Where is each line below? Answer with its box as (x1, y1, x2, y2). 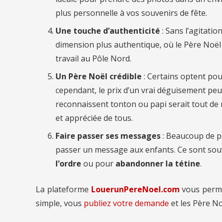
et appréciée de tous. (55, 112, 133, 123)
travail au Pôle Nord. (55, 53, 131, 64)
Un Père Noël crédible (55, 70, 142, 82)
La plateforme (36, 183, 91, 195)
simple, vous (36, 197, 84, 209)
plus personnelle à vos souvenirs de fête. (55, 7, 207, 18)
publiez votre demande (84, 197, 169, 209)
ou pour (81, 158, 115, 169)
